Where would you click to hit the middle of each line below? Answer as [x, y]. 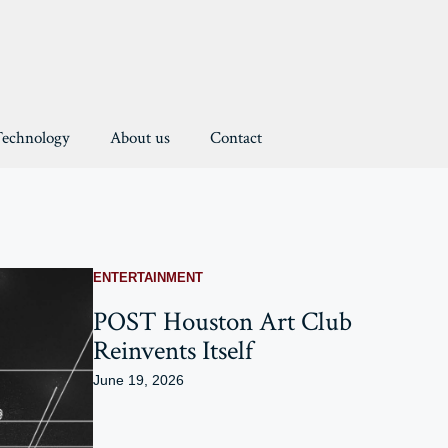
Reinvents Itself [172, 351]
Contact [235, 138]
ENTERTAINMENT [147, 278]
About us [139, 138]
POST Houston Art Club [222, 322]
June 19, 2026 [138, 380]
